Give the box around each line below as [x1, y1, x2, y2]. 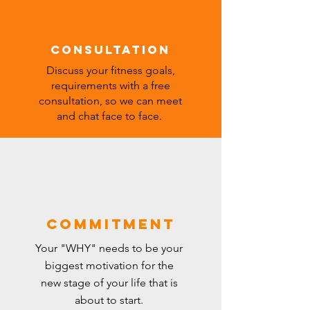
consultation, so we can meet [39, 94, 182, 107]
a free [142, 79, 170, 92]
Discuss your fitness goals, [46, 64, 175, 77]
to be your [129, 241, 183, 255]
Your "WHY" [35, 241, 99, 255]
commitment [46, 215, 175, 232]
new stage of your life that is [40, 276, 178, 289]
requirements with [51, 79, 143, 92]
